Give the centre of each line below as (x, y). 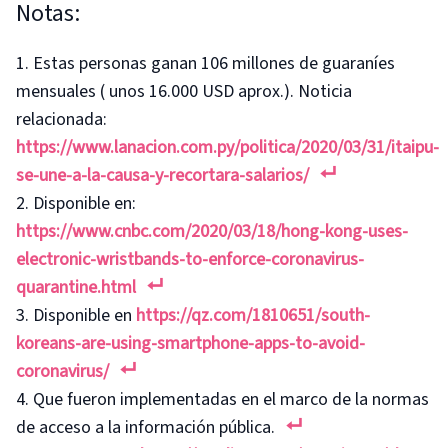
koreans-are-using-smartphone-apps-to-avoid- (190, 343)
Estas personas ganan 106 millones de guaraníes (214, 63)
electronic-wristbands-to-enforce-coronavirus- (190, 259)
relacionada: (61, 119)
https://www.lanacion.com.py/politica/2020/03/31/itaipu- (227, 147)
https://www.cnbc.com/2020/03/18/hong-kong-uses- (212, 231)
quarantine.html (76, 287)
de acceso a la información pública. (145, 427)
